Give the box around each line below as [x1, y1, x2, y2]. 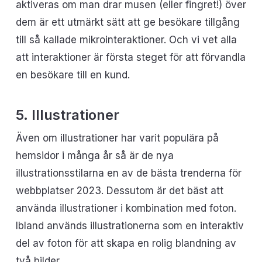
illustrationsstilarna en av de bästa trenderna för [15, 167, 242, 179]
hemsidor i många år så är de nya [15, 149, 174, 161]
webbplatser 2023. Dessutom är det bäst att [15, 184, 223, 196]
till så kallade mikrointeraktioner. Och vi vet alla [15, 34, 237, 46]
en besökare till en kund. [15, 69, 130, 81]
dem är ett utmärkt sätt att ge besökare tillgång [15, 16, 240, 28]
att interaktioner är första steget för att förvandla [15, 51, 246, 63]
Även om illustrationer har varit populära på [15, 132, 219, 144]
